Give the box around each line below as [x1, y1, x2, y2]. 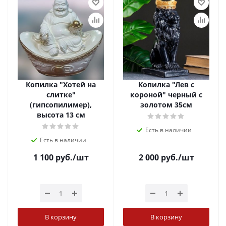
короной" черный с [130, 90, 202, 99]
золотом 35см [140, 100, 192, 109]
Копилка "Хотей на [26, 80, 96, 89]
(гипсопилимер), [30, 100, 92, 109]
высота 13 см [36, 110, 85, 120]
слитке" [46, 90, 76, 99]
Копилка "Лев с [138, 80, 194, 89]
